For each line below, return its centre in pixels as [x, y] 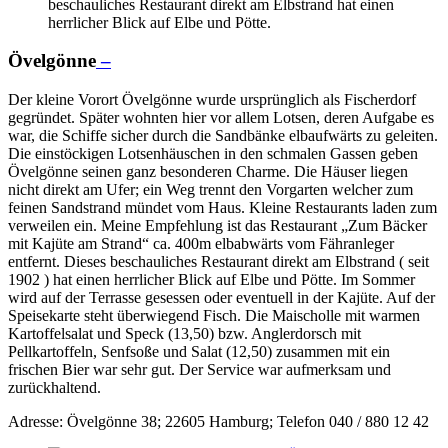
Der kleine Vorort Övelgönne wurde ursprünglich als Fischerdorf [212, 100]
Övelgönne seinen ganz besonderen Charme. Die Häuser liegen [208, 172]
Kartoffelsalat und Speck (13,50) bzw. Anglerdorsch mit [184, 334]
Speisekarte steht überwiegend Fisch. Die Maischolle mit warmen [214, 316]
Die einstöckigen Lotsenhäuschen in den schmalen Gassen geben [213, 154]
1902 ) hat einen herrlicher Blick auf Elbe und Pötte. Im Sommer [211, 280]
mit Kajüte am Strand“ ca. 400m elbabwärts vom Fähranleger [201, 244]
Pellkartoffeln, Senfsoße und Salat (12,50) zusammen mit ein [199, 352]
